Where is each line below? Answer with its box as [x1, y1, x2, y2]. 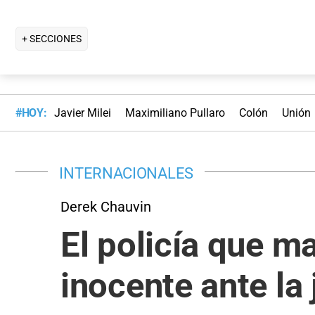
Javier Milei [53, 106, 111, 120]
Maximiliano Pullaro [124, 106, 225, 120]
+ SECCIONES [22, 32, 82, 44]
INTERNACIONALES [59, 163, 193, 182]
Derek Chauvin [60, 198, 151, 215]
